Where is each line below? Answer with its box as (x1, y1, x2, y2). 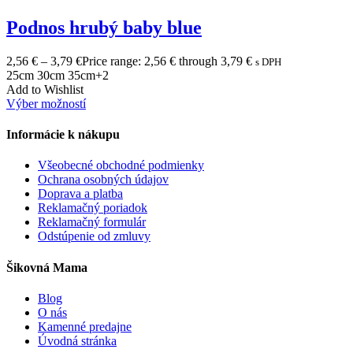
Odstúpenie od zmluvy (38, 229, 150, 243)
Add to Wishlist (6, 82, 84, 96)
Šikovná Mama (6, 260, 87, 274)
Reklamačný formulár (38, 215, 146, 229)
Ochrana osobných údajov (38, 173, 169, 187)
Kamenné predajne (38, 319, 132, 333)
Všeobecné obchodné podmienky (38, 158, 204, 173)
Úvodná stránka (38, 333, 117, 347)
